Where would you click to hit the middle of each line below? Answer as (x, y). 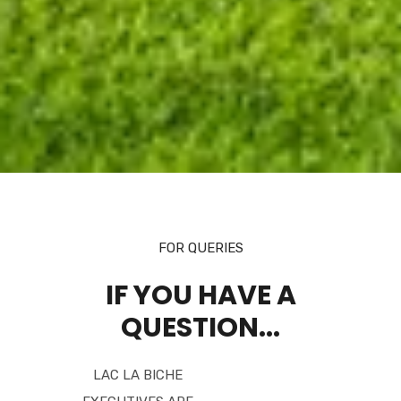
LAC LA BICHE (138, 375)
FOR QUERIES (200, 248)
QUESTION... (200, 328)
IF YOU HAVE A (200, 296)
